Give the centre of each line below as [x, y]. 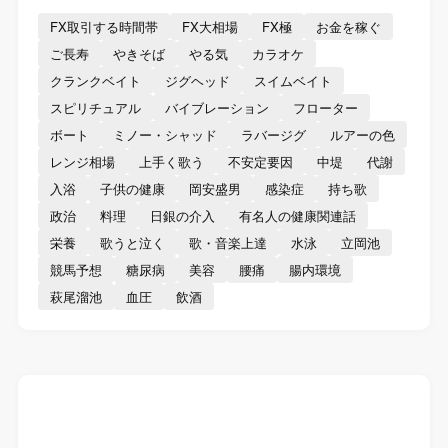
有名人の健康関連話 [297, 215]
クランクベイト [95, 80]
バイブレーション [216, 107]
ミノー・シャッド [164, 134]
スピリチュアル [95, 107]
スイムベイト [292, 80]
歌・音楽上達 [227, 242]
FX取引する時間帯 [103, 26]
